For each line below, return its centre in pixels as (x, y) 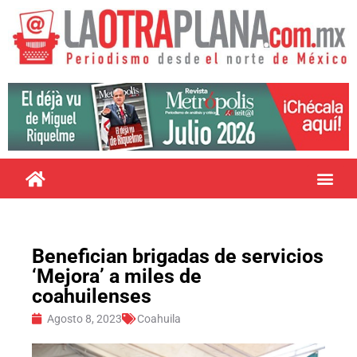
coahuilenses (92, 296)
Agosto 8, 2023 (84, 318)
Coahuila (159, 318)
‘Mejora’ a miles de (117, 276)
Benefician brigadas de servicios (178, 256)
